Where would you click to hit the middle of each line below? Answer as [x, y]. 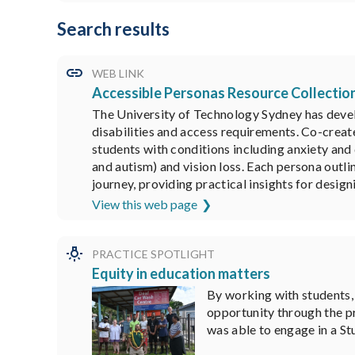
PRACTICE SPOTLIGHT [153, 254]
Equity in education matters [181, 274]
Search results [113, 29]
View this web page [145, 204]
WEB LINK [118, 74]
